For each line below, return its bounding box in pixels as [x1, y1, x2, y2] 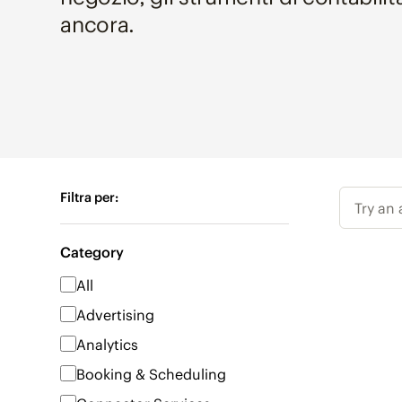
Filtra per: [60, 188, 119, 205]
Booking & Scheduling [76, 364, 227, 382]
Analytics [76, 335, 139, 353]
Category [60, 242, 125, 260]
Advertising [76, 305, 155, 323]
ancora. [60, 10, 135, 37]
